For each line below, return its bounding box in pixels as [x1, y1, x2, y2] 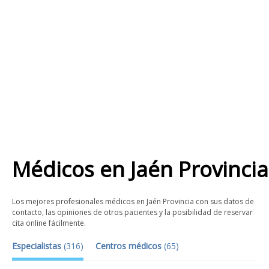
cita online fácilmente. [12, 218, 86, 228]
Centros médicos [95, 240, 164, 252]
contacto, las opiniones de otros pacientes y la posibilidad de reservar [12, 207, 253, 217]
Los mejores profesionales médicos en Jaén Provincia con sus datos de [12, 196, 254, 207]
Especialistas [12, 240, 64, 252]
